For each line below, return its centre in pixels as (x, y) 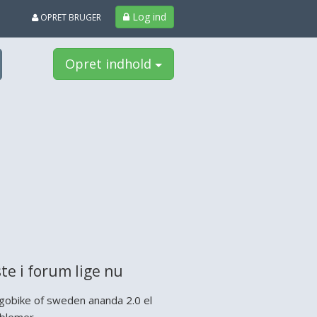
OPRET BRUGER (69, 17)
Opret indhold (110, 64)
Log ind (149, 17)
